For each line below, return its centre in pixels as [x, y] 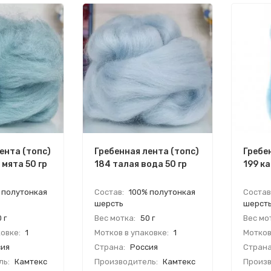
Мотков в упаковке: [132, 232]
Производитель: [126, 261]
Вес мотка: [115, 218]
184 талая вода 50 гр [141, 164]
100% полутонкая [162, 192]
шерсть [109, 203]
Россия [143, 247]
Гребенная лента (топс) [147, 151]
